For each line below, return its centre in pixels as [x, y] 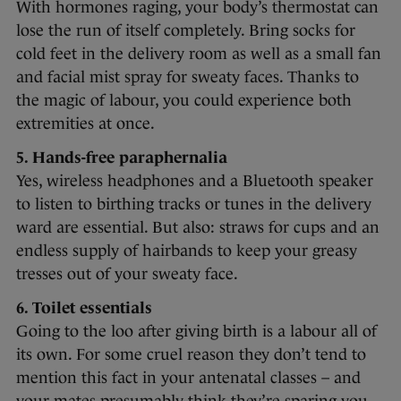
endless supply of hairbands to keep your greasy [187, 251]
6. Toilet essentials [84, 308]
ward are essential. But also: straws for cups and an [198, 228]
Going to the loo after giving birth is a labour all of [196, 332]
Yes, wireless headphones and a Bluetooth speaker [195, 181]
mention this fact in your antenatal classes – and [188, 378]
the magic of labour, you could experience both [184, 101]
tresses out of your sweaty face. [127, 274]
